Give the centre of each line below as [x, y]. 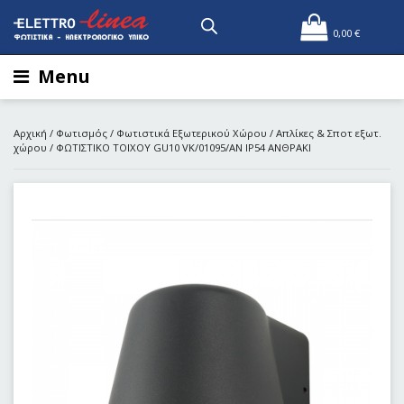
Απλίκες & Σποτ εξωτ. [329, 133]
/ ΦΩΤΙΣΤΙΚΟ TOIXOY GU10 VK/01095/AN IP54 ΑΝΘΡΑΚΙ [179, 147]
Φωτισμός [82, 133]
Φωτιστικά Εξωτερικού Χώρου [192, 133]
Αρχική [30, 133]
